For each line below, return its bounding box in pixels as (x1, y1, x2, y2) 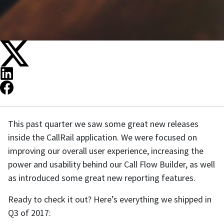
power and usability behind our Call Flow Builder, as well (8, 158, 215, 170)
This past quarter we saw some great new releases (8, 118, 198, 130)
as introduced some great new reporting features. (8, 172, 195, 184)
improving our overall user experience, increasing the (8, 145, 203, 157)
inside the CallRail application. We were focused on (8, 131, 197, 143)
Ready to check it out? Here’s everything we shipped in (8, 193, 211, 205)
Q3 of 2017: (8, 207, 51, 219)
